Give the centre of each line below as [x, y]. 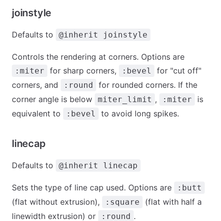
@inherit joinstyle [103, 35]
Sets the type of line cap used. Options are [93, 187]
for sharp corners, [83, 71]
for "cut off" [178, 71]
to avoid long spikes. [139, 113]
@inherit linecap [98, 166]
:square [122, 202]
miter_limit [125, 99]
